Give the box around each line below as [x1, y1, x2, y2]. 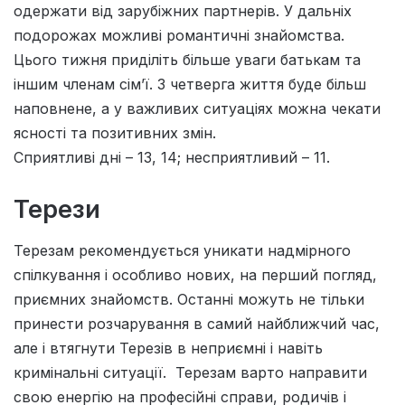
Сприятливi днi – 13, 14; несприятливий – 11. [14, 148, 330, 167]
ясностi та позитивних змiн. [14, 124, 216, 143]
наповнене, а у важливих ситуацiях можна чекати [14, 99, 381, 118]
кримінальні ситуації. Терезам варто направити [14, 363, 367, 381]
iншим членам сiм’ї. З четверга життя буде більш [14, 75, 366, 94]
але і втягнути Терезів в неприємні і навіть [14, 338, 323, 357]
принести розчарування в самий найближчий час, [14, 314, 380, 333]
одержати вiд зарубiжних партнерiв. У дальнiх [14, 2, 352, 21]
